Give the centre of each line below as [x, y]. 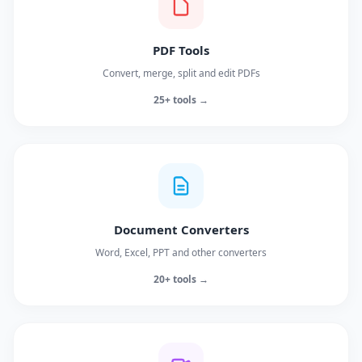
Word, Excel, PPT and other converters [181, 253]
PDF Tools [181, 50]
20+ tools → [181, 279]
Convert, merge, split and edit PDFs [181, 73]
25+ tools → [181, 100]
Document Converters [181, 229]
